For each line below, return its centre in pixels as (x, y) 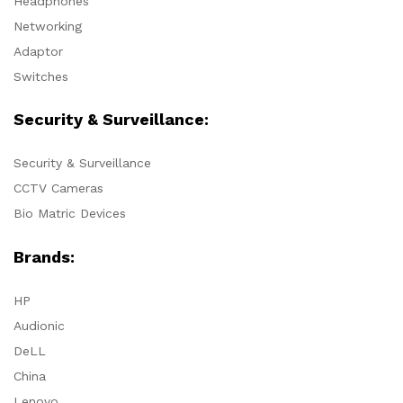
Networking (48, 26)
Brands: (44, 257)
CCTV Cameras (58, 188)
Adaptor (38, 51)
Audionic (39, 326)
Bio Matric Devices (70, 214)
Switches (41, 76)
